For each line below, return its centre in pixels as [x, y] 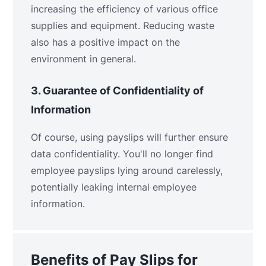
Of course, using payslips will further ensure [129, 137]
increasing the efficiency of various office [124, 9]
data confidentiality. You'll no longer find [122, 153]
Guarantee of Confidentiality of [123, 90]
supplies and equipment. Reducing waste [123, 25]
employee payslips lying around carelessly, [127, 170]
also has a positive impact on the [105, 42]
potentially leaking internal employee [114, 187]
